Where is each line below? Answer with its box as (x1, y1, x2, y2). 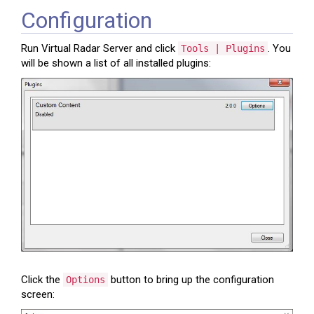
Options (66, 273, 105, 285)
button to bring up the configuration (108, 273, 274, 286)
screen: (21, 287, 55, 301)
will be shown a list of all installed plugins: (21, 56, 211, 69)
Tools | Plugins (181, 42, 265, 54)
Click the (21, 273, 63, 286)
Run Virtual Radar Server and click (21, 41, 178, 55)
